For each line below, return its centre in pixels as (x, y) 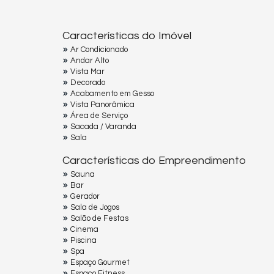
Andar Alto (90, 61)
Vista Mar (87, 72)
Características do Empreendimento (154, 161)
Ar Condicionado (99, 50)
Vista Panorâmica (102, 105)
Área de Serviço (99, 116)
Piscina (83, 241)
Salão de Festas (99, 219)
